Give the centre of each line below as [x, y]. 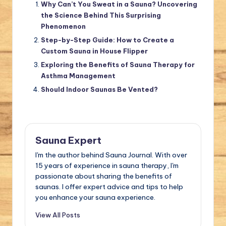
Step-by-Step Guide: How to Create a [107, 40]
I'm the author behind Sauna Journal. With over [111, 155]
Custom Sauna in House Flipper [94, 51]
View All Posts [58, 215]
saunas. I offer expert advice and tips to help [109, 187]
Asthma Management [78, 75]
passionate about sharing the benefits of [104, 176]
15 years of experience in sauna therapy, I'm [107, 166]
